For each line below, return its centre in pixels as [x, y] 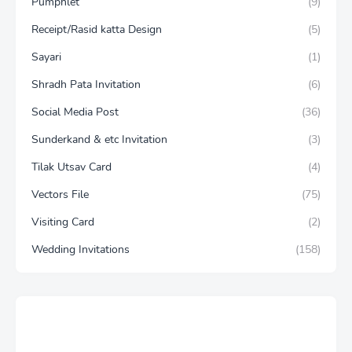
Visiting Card [63, 222]
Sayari [46, 57]
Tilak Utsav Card [71, 167]
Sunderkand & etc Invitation [99, 140]
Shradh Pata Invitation [86, 85]
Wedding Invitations [81, 250]
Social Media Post [75, 112]
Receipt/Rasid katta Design [97, 30]
